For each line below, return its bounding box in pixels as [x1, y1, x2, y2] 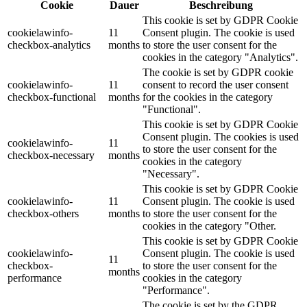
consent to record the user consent [143, 79, 288, 91]
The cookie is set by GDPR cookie [143, 66, 293, 79]
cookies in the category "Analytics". [143, 51, 298, 64]
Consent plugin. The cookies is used [143, 131, 299, 143]
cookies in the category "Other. [143, 220, 276, 232]
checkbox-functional [8, 91, 96, 103]
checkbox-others [8, 208, 79, 220]
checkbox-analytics [8, 39, 90, 51]
